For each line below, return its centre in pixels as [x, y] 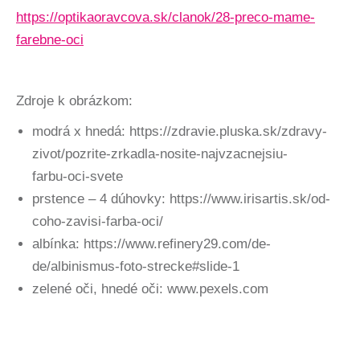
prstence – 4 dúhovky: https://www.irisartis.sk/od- [181, 198]
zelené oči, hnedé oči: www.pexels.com [150, 288]
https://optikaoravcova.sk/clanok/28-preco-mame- [166, 17]
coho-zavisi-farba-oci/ [98, 221]
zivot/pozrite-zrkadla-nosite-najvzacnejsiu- [160, 153]
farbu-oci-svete [78, 176]
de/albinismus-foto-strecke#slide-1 [136, 266]
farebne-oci [50, 39]
